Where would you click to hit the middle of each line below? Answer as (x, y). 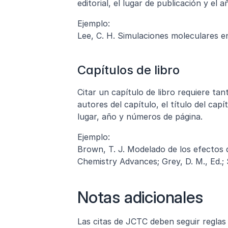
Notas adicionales (140, 197)
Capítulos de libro (129, 70)
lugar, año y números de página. (140, 117)
